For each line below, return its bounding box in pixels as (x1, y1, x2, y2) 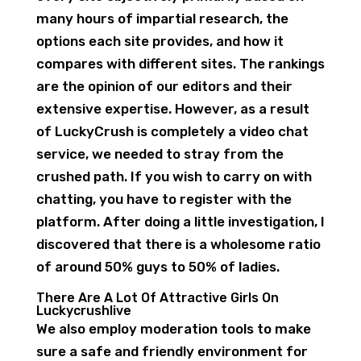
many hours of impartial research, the (35, 10, 288, 27)
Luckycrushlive (35, 303, 131, 318)
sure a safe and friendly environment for (35, 343, 308, 359)
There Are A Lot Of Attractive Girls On (35, 290, 279, 305)
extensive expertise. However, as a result (35, 101, 309, 117)
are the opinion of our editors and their (35, 78, 293, 94)
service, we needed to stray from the (35, 146, 284, 162)
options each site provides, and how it (35, 33, 284, 49)
